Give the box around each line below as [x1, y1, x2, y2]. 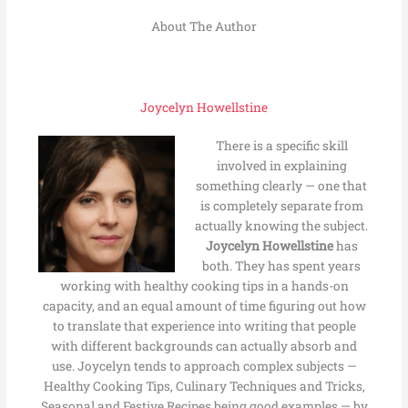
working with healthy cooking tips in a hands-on [59, 278, 349, 295]
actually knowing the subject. [195, 218, 369, 235]
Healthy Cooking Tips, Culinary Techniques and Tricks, [43, 378, 365, 395]
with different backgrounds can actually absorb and [51, 338, 357, 355]
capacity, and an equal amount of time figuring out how [42, 298, 366, 315]
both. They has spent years [202, 258, 362, 275]
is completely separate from [199, 198, 363, 215]
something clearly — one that [196, 178, 368, 195]
